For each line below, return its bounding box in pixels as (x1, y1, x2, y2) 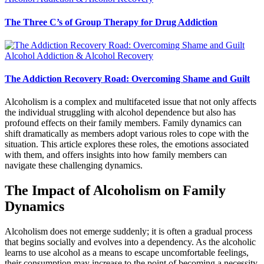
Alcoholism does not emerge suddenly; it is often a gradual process (5, 226, 252, 237)
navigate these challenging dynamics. (5, 160, 143, 171)
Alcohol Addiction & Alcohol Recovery (5, 50, 153, 61)
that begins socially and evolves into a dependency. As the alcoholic (5, 237, 256, 247)
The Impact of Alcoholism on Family (5, 183, 226, 199)
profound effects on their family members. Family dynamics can (5, 118, 242, 128)
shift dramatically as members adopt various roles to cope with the (5, 128, 249, 139)
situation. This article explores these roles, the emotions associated (5, 139, 249, 150)
